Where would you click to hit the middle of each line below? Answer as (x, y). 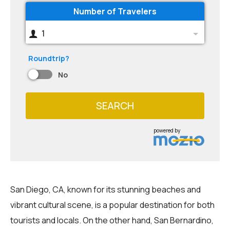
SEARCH (115, 106)
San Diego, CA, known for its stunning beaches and (106, 189)
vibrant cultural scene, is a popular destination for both (112, 205)
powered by (167, 130)
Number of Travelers (115, 11)
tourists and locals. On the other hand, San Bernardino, (112, 220)
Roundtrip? (49, 58)
